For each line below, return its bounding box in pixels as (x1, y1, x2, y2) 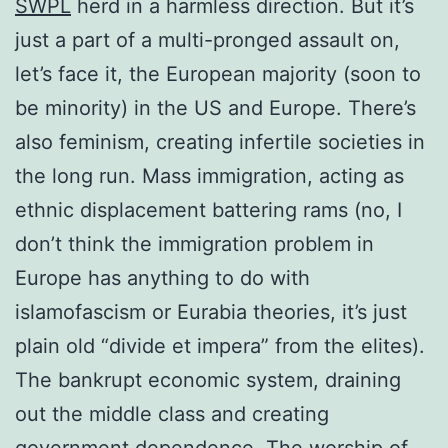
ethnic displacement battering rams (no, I (15, 197, 402, 222)
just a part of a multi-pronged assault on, (15, 27, 400, 52)
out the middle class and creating (15, 401, 329, 426)
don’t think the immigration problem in (15, 231, 374, 256)
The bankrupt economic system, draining (15, 367, 401, 392)
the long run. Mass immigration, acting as (15, 163, 404, 188)
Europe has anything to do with (15, 265, 310, 290)
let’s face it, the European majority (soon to (15, 61, 421, 86)
